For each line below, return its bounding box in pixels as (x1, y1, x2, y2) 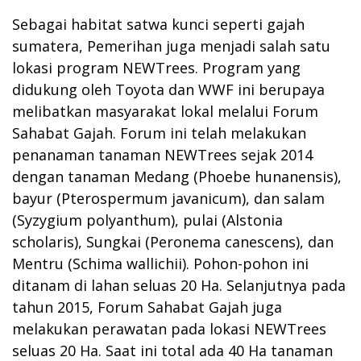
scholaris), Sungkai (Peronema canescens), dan (12, 232, 334, 252)
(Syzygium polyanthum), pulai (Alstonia (12, 210, 283, 230)
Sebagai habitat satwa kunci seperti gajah (12, 15, 305, 35)
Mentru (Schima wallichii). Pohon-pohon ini (12, 254, 309, 274)
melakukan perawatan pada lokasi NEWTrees (12, 319, 326, 339)
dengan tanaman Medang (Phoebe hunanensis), (12, 167, 342, 187)
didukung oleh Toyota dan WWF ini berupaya (12, 80, 325, 100)
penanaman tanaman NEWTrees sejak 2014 (12, 145, 313, 165)
